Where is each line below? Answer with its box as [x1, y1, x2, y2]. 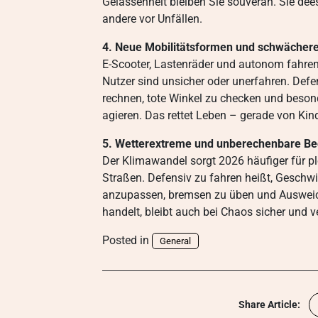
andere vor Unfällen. [102, 12, 202, 26]
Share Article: [238, 299, 300, 310]
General [160, 236, 191, 246]
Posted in [102, 234, 152, 247]
